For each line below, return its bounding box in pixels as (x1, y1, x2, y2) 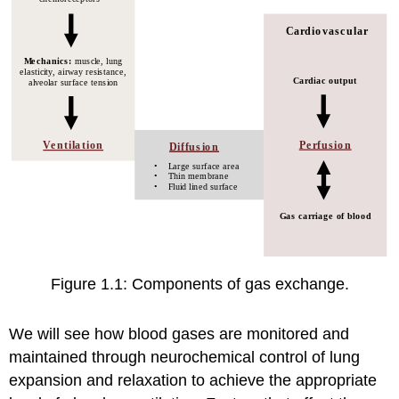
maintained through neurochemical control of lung (9, 348, 361, 367)
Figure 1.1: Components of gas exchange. (50, 274, 349, 293)
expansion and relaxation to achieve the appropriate (9, 371, 378, 390)
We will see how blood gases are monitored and (9, 325, 350, 344)
